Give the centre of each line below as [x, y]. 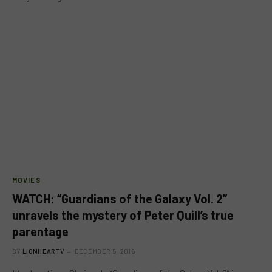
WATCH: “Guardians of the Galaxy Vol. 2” [120, 199]
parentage [40, 231]
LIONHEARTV [44, 251]
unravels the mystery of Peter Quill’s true [123, 215]
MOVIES [26, 180]
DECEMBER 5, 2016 [104, 251]
